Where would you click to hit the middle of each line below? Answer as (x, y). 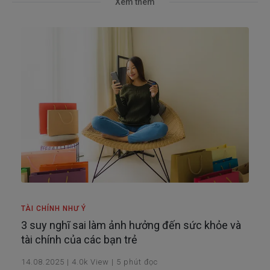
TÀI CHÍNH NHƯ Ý (54, 208)
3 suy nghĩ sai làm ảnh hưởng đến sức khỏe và (131, 225)
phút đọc (141, 262)
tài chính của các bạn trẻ (79, 239)
